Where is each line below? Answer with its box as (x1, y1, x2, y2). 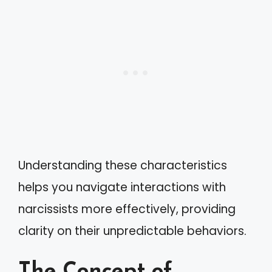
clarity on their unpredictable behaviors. (18, 222, 246, 239)
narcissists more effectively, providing (18, 200, 236, 217)
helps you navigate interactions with (18, 178, 226, 195)
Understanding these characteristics (18, 157, 227, 174)
